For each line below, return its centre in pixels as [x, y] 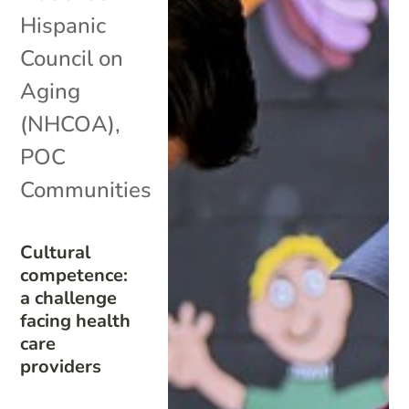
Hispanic [63, 25]
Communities [86, 189]
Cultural [56, 252]
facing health [76, 320]
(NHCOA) [68, 124]
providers [61, 366]
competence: [74, 275]
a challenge [69, 298]
